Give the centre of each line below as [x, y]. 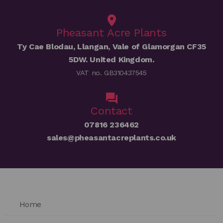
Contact [111, 111]
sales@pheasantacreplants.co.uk [111, 138]
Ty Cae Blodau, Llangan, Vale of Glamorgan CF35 [111, 47]
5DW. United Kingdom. [111, 60]
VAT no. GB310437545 [111, 73]
